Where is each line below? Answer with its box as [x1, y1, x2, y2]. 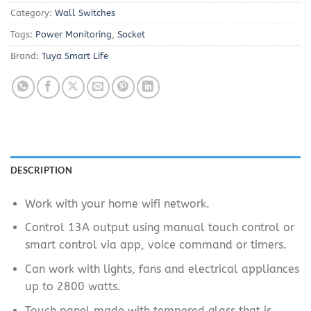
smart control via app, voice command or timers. [24, 238, 287, 252]
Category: [10, 7, 55, 18]
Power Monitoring [35, 28, 112, 40]
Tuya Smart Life [42, 50, 108, 61]
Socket [117, 28, 145, 40]
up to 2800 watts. [24, 279, 121, 293]
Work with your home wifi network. [24, 196, 210, 210]
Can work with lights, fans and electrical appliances [24, 262, 299, 276]
